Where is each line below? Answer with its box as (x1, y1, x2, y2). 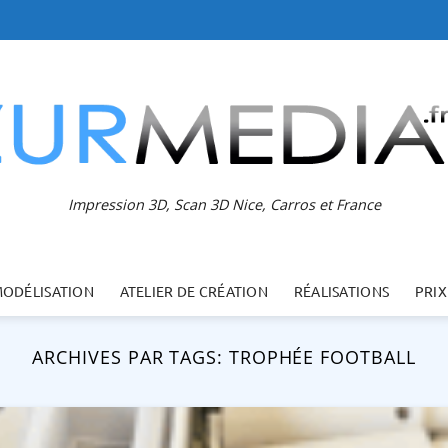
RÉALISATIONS (293, 282, 390, 300)
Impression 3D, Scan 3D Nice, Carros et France (67, 194, 381, 214)
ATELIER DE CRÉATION (119, 282, 269, 300)
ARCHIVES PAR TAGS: (32, 344, 229, 369)
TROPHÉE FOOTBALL (228, 344, 416, 369)
